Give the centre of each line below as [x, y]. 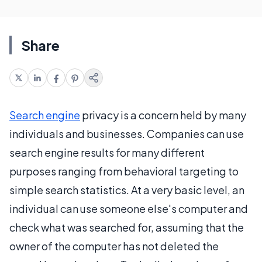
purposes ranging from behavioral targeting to [124, 171]
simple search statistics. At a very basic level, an [127, 190]
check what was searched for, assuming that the [127, 227]
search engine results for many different [107, 152]
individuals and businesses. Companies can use [127, 134]
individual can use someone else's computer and [129, 208]
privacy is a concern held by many [163, 115]
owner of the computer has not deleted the [114, 246]
